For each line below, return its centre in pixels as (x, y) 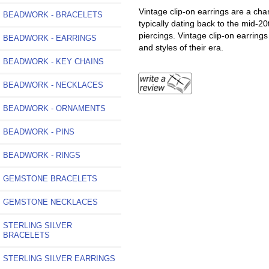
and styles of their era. (181, 47)
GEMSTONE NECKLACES (50, 202)
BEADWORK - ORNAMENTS (54, 108)
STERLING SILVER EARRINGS (59, 258)
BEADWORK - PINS (39, 131)
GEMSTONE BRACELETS (50, 178)
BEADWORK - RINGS (42, 155)
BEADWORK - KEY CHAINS (53, 61)
